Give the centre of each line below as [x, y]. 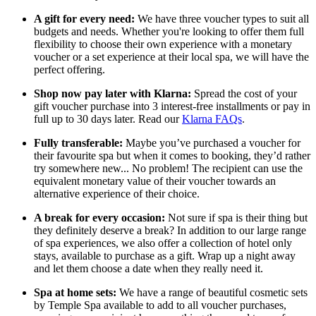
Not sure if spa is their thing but [236, 218]
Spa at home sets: [75, 293]
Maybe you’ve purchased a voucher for [212, 143]
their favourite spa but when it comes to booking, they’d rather [172, 156]
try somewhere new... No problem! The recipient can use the [168, 169]
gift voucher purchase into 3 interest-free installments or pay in [172, 107]
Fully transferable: [78, 143]
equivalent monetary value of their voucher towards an [155, 181]
